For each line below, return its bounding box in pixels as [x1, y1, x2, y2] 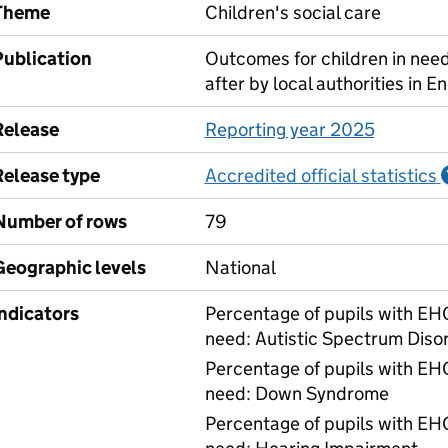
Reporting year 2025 [204, 118, 375, 141]
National [204, 256, 276, 279]
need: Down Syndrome [204, 382, 389, 405]
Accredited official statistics [204, 164, 437, 187]
